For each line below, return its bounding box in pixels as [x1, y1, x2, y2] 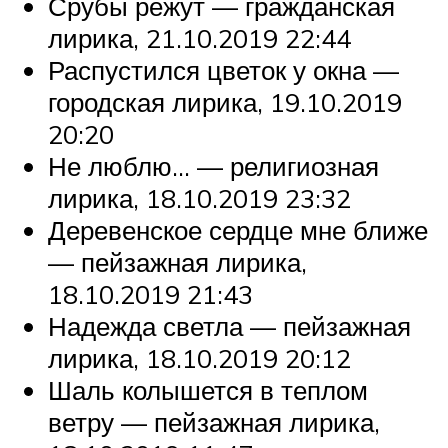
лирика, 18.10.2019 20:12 [48, 342, 351, 375]
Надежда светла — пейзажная [48, 310, 411, 343]
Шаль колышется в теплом [48, 374, 368, 407]
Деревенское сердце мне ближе [48, 214, 428, 247]
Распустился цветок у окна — [48, 54, 399, 87]
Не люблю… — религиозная [48, 150, 379, 183]
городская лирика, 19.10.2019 [48, 86, 402, 119]
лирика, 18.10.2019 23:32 [48, 182, 351, 215]
